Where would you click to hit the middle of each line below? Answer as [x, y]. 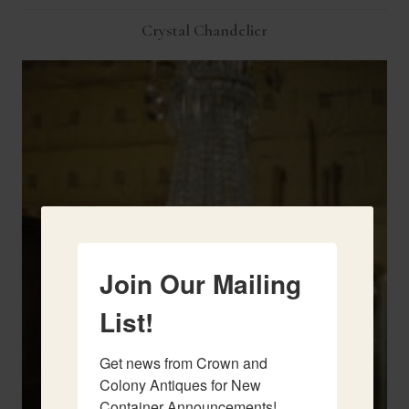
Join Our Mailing [201, 283]
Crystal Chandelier [204, 30]
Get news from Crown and [184, 363]
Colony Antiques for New [181, 385]
